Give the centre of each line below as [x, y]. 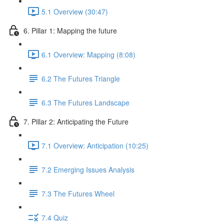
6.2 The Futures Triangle [81, 78]
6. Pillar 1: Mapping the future [70, 30]
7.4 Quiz [55, 217]
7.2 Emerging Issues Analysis [88, 169]
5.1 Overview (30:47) [75, 11]
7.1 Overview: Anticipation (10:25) [95, 145]
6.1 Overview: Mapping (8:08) [88, 54]
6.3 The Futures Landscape [85, 102]
